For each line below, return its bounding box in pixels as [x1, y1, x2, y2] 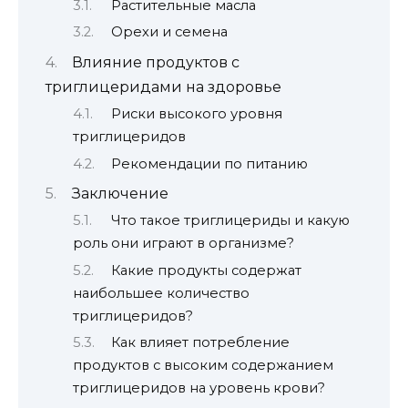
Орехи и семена [110, 24, 228, 41]
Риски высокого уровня [110, 106, 282, 123]
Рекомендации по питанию [110, 155, 308, 172]
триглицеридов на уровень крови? [73, 380, 325, 397]
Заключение [72, 184, 168, 202]
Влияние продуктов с [72, 53, 240, 71]
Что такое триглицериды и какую [110, 212, 350, 229]
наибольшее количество [73, 284, 250, 301]
